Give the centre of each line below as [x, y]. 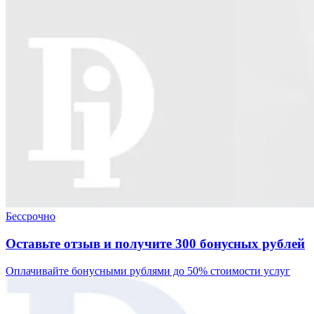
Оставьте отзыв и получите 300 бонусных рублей [155, 244]
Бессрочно [30, 217]
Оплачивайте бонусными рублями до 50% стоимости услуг [148, 271]
